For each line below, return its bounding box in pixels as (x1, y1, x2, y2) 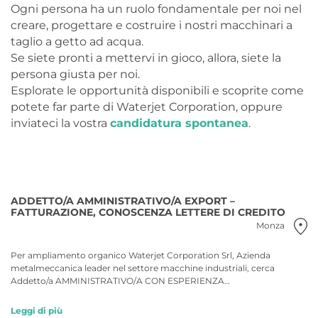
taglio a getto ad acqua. (11, 34, 143, 48)
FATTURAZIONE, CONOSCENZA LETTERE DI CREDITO (11, 206, 285, 218)
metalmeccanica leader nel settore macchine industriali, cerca (11, 262, 275, 273)
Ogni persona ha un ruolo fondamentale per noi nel (11, 1, 302, 16)
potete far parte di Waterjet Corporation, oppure (11, 99, 283, 114)
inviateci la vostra (11, 116, 110, 130)
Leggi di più (11, 305, 62, 316)
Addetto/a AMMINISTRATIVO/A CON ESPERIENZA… (11, 275, 230, 286)
